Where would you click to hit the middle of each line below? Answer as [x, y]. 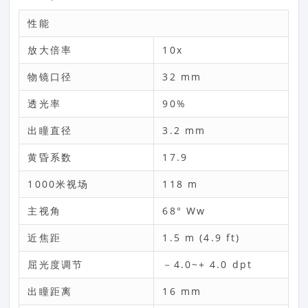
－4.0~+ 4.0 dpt [208, 264]
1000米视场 [58, 184]
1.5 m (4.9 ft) [201, 238]
